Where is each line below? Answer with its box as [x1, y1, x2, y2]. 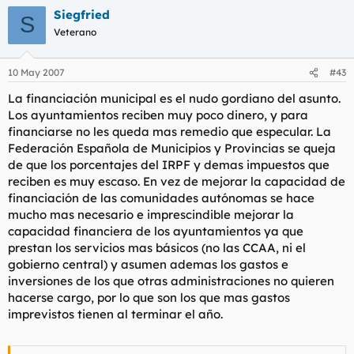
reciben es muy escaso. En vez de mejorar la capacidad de [8, 174, 345, 189]
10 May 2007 [8, 66, 65, 78]
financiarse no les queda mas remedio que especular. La [8, 124, 331, 139]
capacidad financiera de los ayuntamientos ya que [8, 224, 303, 239]
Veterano [54, 25, 96, 38]
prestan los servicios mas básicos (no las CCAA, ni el [8, 240, 306, 255]
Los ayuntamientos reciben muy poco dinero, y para [8, 107, 308, 122]
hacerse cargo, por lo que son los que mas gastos [8, 290, 290, 305]
